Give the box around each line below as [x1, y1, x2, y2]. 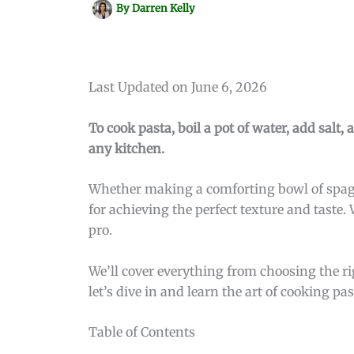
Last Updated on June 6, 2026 [88, 79, 267, 95]
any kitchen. [88, 140, 164, 156]
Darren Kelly [132, 2, 195, 16]
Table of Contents [88, 324, 195, 341]
